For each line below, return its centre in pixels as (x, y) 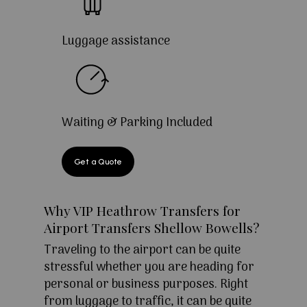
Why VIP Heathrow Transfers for (142, 211)
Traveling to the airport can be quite (142, 251)
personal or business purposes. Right (146, 285)
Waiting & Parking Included (137, 123)
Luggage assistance (115, 42)
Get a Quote (98, 162)
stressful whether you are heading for (149, 268)
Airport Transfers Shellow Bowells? (152, 228)
